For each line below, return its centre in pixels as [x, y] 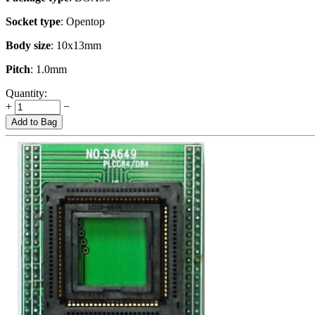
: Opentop [83, 21]
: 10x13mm [76, 45]
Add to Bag [34, 122]
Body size [28, 45]
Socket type [33, 21]
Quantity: [26, 93]
